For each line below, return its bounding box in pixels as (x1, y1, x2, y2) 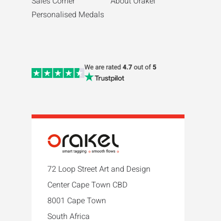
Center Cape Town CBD (47, 179, 128, 191)
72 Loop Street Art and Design (47, 163, 150, 175)
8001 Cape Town (47, 194, 106, 207)
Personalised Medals (32, 8, 104, 21)
